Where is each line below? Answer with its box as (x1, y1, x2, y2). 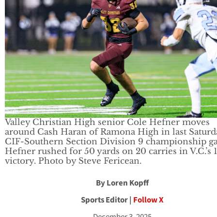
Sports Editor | (81, 194, 133, 206)
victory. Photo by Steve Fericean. (5, 155, 141, 166)
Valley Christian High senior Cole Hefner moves (5, 117, 210, 127)
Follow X (133, 194, 164, 206)
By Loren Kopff (96, 177, 149, 189)
